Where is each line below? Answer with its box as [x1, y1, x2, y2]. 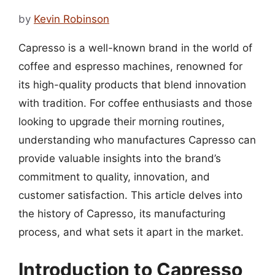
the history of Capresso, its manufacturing [18, 207, 225, 220]
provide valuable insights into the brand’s [18, 152, 221, 165]
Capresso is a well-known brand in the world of [18, 41, 252, 54]
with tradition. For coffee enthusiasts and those [18, 96, 252, 109]
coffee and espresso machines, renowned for [18, 60, 242, 72]
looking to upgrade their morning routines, [18, 115, 225, 128]
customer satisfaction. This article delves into [18, 188, 242, 201]
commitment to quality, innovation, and [18, 170, 210, 183]
